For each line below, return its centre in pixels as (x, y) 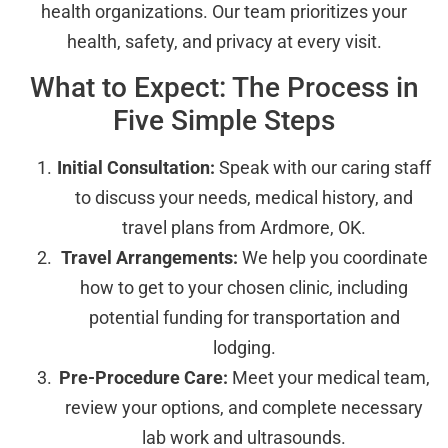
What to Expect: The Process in (224, 87)
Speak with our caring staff (323, 167)
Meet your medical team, (328, 377)
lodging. (244, 347)
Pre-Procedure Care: (143, 377)
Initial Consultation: (136, 167)
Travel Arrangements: (149, 257)
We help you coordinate (332, 257)
